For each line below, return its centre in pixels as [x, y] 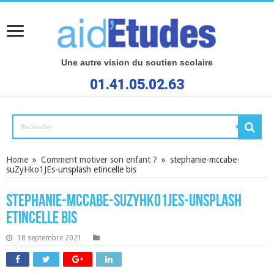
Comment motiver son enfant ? [99, 159]
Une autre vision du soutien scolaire [137, 62]
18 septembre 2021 [50, 238]
